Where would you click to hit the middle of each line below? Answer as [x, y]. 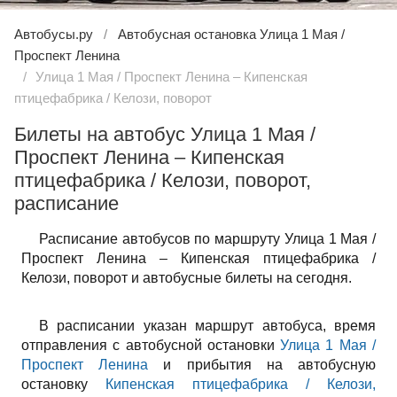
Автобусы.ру [54, 34]
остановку [63, 384]
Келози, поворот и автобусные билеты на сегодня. [187, 278]
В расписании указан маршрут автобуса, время [207, 326]
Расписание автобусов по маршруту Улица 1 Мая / [207, 239]
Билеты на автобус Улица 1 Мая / [165, 134]
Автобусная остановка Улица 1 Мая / [231, 34]
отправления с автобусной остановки [151, 345]
